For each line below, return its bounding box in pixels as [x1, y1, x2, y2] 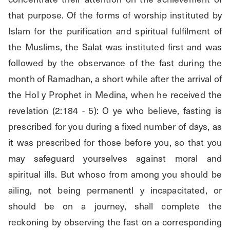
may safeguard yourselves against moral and [8, 151, 222, 165]
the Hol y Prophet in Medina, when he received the [8, 87, 222, 102]
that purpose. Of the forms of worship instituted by [8, 8, 222, 22]
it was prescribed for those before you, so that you [8, 135, 222, 149]
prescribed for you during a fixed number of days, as [8, 119, 222, 133]
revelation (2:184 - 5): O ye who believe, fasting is [8, 103, 222, 118]
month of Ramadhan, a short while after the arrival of [8, 71, 222, 86]
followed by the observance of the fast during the [8, 55, 222, 70]
